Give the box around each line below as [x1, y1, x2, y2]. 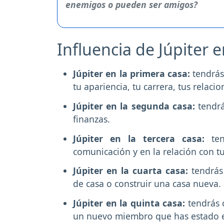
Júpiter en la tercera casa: [73, 132, 212, 144]
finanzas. [73, 112, 110, 125]
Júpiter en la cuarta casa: [73, 164, 192, 177]
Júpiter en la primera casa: [73, 67, 190, 80]
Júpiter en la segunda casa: [73, 99, 198, 112]
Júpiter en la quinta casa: [73, 197, 188, 209]
